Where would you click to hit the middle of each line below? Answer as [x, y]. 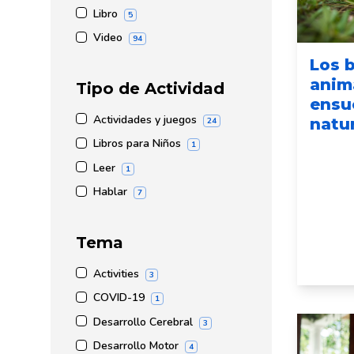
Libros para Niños [137, 144]
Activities [116, 273]
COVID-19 [119, 298]
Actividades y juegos [145, 119]
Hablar [110, 192]
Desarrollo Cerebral [143, 322]
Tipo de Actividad [150, 88]
